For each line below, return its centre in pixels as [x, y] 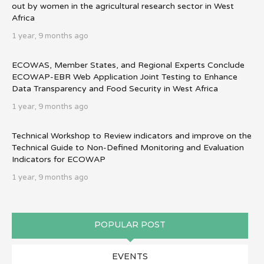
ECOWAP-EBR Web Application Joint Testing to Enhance [125, 77]
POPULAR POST [130, 224]
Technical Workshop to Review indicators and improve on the [132, 136]
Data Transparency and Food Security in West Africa [115, 88]
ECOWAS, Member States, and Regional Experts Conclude [128, 65]
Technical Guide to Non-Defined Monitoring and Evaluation [128, 147]
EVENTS [130, 256]
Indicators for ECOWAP [59, 159]
